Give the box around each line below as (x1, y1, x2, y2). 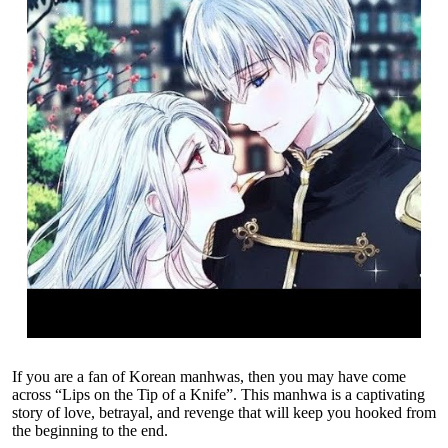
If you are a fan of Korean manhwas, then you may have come (12, 368, 406, 386)
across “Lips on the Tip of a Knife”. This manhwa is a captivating (12, 386, 425, 404)
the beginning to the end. (12, 422, 168, 440)
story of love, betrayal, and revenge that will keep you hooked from (12, 404, 436, 422)
